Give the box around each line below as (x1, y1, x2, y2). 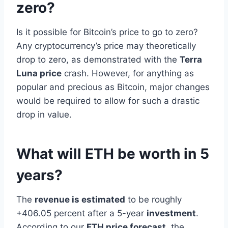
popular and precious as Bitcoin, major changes (16, 81, 210, 92)
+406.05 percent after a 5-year (16, 208, 147, 218)
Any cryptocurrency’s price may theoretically (16, 40, 196, 51)
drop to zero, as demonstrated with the (16, 54, 180, 65)
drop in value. (16, 109, 72, 120)
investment (147, 208, 196, 218)
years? (16, 166, 63, 184)
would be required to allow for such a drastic (16, 95, 199, 106)
